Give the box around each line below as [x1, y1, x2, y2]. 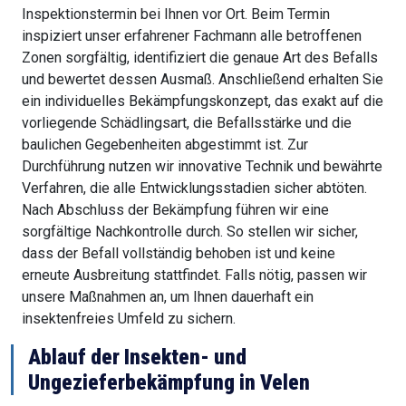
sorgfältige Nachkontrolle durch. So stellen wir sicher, [22, 223, 358, 241]
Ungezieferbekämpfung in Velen [28, 370, 310, 396]
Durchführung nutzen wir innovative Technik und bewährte [22, 158, 382, 176]
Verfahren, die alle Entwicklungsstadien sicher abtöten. [22, 179, 367, 198]
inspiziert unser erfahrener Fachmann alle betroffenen [22, 27, 362, 45]
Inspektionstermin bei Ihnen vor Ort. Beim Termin [22, 5, 330, 24]
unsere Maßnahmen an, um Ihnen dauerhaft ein [22, 288, 314, 306]
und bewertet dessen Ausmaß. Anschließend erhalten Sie [22, 71, 383, 89]
